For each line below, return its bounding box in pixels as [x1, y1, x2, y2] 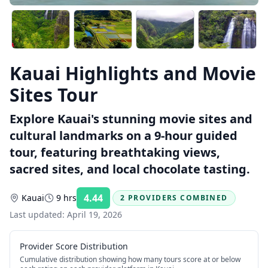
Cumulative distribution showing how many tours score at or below [20, 254, 240, 264]
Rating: [112, 197, 135, 207]
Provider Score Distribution [20, 240, 128, 252]
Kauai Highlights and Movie [10, 61, 256, 86]
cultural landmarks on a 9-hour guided [10, 127, 237, 144]
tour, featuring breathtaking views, [10, 144, 220, 160]
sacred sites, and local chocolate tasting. [10, 161, 250, 177]
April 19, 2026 [67, 209, 122, 220]
